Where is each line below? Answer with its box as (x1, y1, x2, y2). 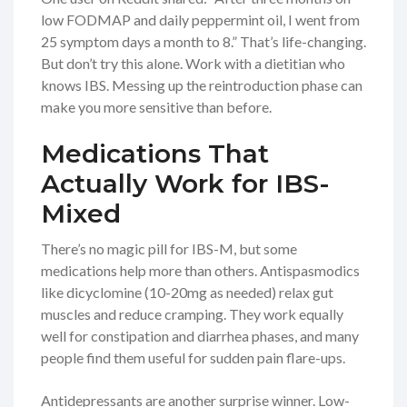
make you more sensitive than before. (41, 98, 272, 116)
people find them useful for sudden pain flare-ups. (41, 349, 345, 367)
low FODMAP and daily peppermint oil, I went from (41, 11, 360, 29)
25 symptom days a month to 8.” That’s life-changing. (41, 33, 366, 51)
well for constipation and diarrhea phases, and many (41, 327, 359, 345)
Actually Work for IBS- (41, 168, 330, 200)
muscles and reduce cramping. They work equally (41, 305, 343, 323)
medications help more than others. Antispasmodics (41, 262, 360, 280)
